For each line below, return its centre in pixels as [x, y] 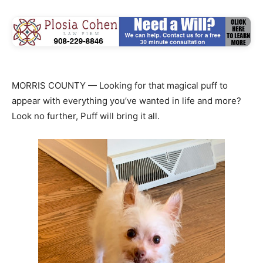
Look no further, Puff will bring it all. [86, 116]
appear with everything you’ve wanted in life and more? [127, 101]
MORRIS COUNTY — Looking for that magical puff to [120, 86]
